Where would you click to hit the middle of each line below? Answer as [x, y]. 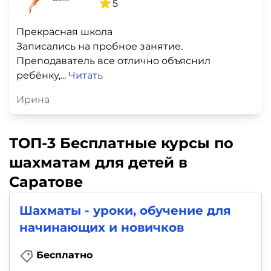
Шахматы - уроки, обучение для [125, 210]
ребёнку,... [42, 75]
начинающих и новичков [102, 227]
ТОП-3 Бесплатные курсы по [121, 143]
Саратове [46, 181]
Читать [86, 75]
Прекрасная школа [64, 31]
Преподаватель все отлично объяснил [113, 60]
